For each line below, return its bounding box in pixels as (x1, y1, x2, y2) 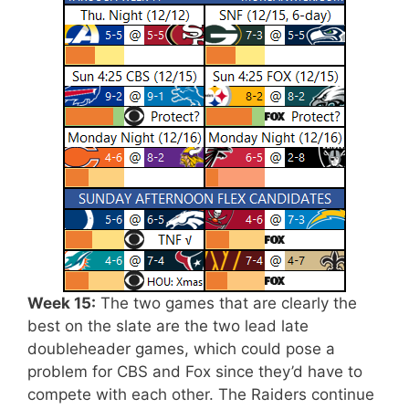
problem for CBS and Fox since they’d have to (27, 362, 362, 381)
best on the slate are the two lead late (27, 317, 309, 335)
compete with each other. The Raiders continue (27, 385, 374, 404)
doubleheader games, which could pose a (27, 340, 335, 358)
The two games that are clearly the (96, 294, 357, 312)
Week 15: (27, 294, 96, 312)
